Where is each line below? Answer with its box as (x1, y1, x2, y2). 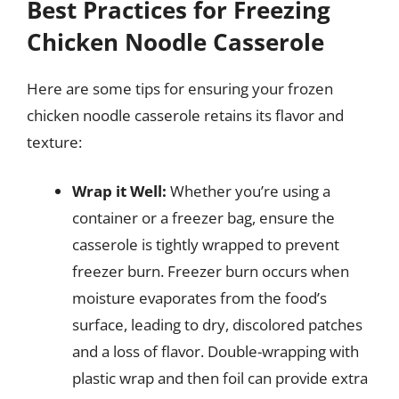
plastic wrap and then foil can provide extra (72, 368, 368, 388)
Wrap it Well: (72, 181, 167, 201)
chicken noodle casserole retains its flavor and (27, 104, 344, 126)
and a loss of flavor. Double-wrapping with (72, 341, 359, 362)
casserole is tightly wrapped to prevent (72, 234, 339, 255)
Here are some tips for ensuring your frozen (27, 77, 333, 99)
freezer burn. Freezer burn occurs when (72, 261, 349, 281)
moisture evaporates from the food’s (72, 288, 327, 308)
